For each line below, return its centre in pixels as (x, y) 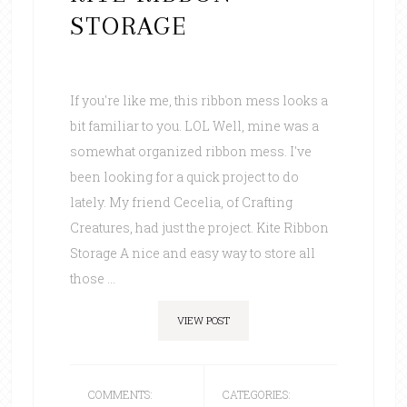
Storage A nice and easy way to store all (192, 253)
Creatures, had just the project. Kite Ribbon (199, 227)
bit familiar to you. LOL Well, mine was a (194, 125)
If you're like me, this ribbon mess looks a (199, 100)
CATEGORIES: (256, 394)
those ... (92, 278)
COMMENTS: (120, 394)
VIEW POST (203, 320)
